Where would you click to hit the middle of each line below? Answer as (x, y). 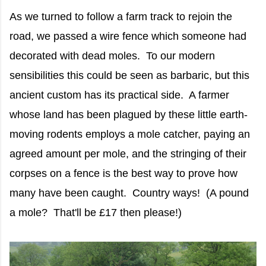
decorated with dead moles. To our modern (112, 56)
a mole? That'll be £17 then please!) (96, 213)
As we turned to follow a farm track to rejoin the (121, 17)
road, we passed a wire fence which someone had (128, 37)
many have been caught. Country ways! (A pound (129, 193)
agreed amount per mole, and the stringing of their (128, 154)
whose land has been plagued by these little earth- (129, 115)
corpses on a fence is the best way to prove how (123, 174)
